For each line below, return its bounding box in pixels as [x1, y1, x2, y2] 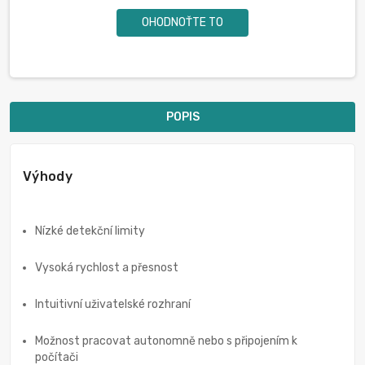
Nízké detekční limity [35, 224, 145, 239]
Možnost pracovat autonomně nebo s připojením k [35, 334, 297, 349]
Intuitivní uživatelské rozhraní [35, 297, 191, 312]
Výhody [23, 169, 73, 185]
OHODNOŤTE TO [142, 15, 223, 30]
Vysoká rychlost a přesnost [35, 261, 178, 275]
